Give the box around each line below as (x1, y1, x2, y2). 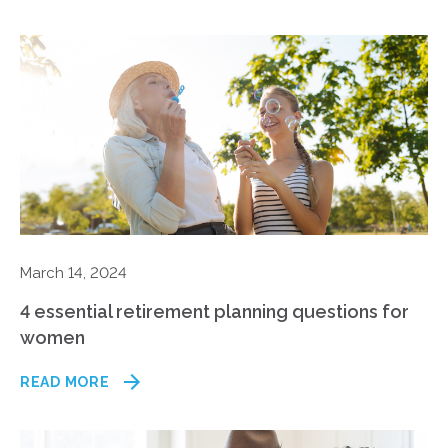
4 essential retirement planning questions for (20, 301, 409, 322)
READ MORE (20, 374, 110, 390)
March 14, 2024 (20, 264, 127, 282)
